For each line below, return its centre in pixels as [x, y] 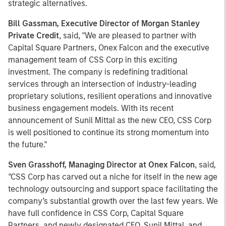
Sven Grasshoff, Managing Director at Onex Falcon [101, 165]
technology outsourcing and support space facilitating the [113, 189]
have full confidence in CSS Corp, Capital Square [96, 213]
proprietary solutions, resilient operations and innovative [110, 96]
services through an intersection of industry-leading [102, 84]
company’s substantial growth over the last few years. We [113, 201]
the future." [27, 145]
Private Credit [34, 36]
